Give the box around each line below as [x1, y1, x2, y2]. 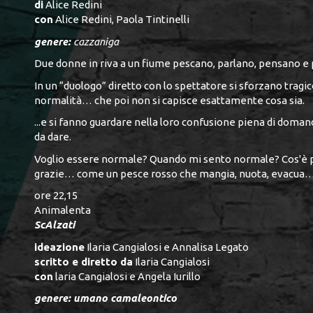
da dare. [34, 131, 73, 143]
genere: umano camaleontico [34, 292, 177, 305]
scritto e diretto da [34, 255, 133, 268]
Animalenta [34, 204, 91, 217]
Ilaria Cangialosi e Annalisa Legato [85, 240, 249, 253]
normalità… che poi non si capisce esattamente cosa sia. [34, 94, 305, 106]
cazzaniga [73, 35, 119, 48]
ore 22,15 [34, 189, 78, 202]
